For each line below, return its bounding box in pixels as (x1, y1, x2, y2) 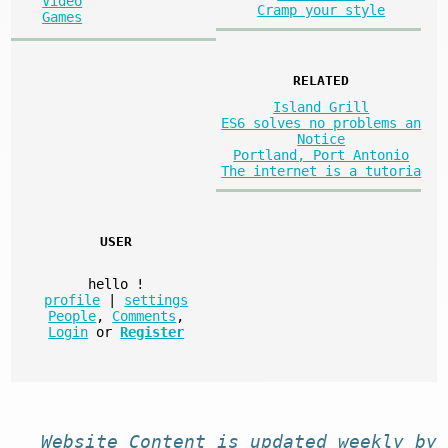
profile (44, 291, 101, 308)
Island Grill (273, 98, 370, 115)
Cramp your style (257, 2, 386, 19)
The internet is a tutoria (221, 162, 422, 179)
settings (124, 291, 189, 308)
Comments (112, 307, 177, 324)
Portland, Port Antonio (233, 146, 410, 163)
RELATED (293, 73, 350, 89)
